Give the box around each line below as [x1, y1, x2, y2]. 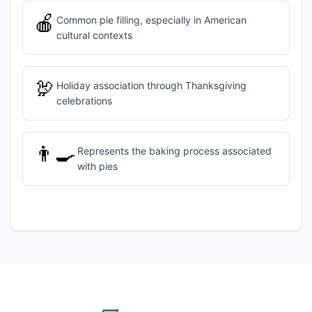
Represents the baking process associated [77, 145, 272, 157]
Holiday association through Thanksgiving [56, 79, 247, 91]
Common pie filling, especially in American [56, 14, 247, 26]
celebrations [56, 95, 112, 107]
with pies [77, 160, 118, 172]
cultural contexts [56, 29, 132, 41]
